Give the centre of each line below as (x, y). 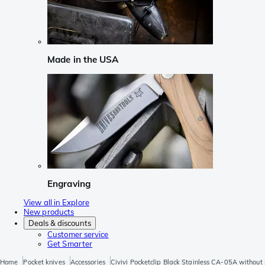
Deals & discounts (60, 223)
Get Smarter (70, 244)
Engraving (69, 183)
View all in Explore (56, 203)
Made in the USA (83, 60)
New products (49, 212)
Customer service (78, 235)
